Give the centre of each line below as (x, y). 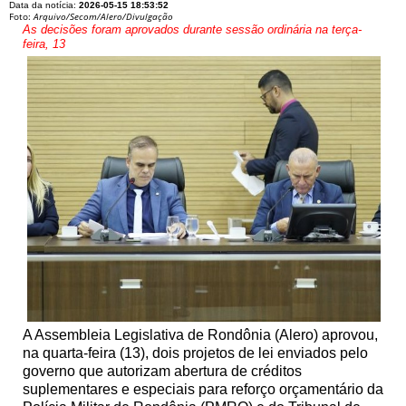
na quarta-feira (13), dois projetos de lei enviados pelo (195, 353)
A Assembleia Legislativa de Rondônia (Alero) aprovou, (200, 334)
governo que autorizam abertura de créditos (162, 371)
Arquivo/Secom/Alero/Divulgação (103, 16)
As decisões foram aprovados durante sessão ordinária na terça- (192, 29)
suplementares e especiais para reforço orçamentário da (203, 389)
